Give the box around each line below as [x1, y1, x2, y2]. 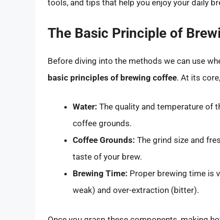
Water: [73, 102, 97, 112]
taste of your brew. [73, 152, 142, 162]
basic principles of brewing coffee [48, 72, 177, 82]
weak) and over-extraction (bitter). [73, 185, 199, 195]
